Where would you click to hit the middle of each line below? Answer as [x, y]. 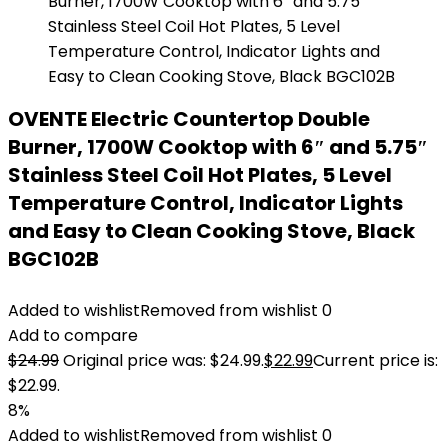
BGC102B [53, 259]
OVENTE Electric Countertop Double [189, 119]
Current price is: [375, 360]
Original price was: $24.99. [163, 360]
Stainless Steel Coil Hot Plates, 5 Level [200, 175]
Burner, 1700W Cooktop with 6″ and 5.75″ [218, 147]
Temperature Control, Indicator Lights [205, 203]
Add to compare [73, 335]
